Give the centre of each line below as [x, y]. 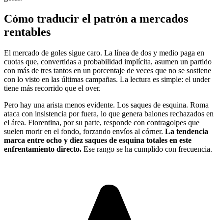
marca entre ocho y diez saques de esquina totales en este [98, 140]
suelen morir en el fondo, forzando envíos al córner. [84, 132]
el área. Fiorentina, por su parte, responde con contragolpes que [102, 123]
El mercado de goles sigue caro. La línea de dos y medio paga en [104, 53]
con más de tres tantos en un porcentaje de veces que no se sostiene [108, 71]
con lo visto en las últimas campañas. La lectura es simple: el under [107, 80]
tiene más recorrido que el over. [52, 88]
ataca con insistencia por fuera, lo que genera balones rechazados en [109, 114]
